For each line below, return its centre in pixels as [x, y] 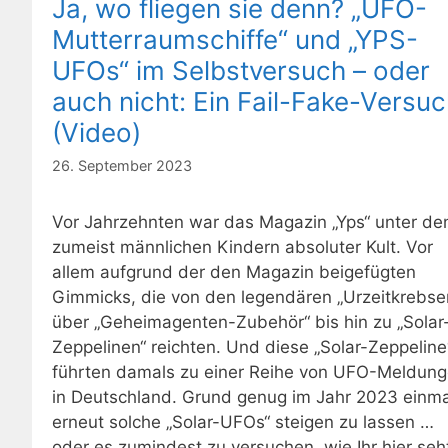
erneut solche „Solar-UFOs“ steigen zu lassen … [243, 422]
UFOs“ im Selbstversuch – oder [241, 71]
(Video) [96, 133]
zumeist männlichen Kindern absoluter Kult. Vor [242, 247]
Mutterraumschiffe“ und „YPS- [235, 40]
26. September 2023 [122, 166]
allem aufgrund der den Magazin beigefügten [234, 272]
